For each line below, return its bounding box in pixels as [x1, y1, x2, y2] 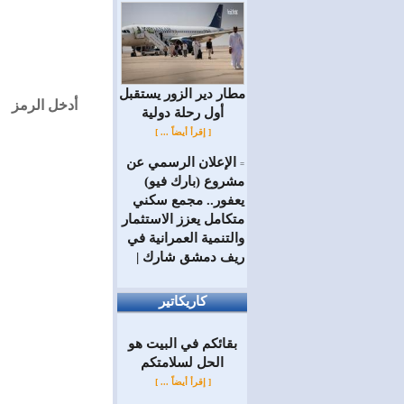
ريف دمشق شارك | [136, 249, 244, 264]
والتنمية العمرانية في [127, 230, 244, 245]
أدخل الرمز [11, 97, 78, 113]
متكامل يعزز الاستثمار [122, 211, 244, 226]
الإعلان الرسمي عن [126, 154, 236, 170]
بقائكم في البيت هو [127, 335, 237, 351]
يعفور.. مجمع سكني [133, 192, 244, 207]
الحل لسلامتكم [141, 354, 224, 370]
